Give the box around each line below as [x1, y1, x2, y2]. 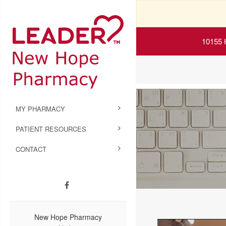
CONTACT [16, 144, 46, 154]
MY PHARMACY [16, 104, 65, 114]
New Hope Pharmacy [34, 212, 102, 222]
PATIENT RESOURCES [16, 124, 86, 134]
